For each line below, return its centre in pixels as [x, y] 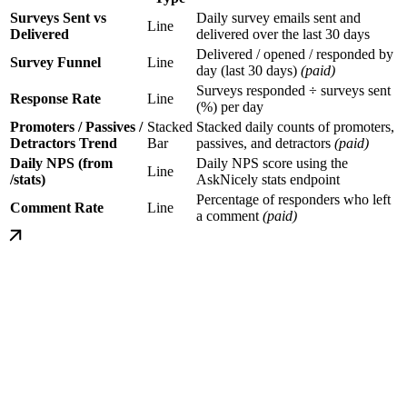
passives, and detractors [265, 143]
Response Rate [55, 98]
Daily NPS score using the [272, 163]
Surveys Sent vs [58, 17]
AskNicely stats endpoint [268, 179]
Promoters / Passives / [76, 126]
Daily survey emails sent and [278, 17]
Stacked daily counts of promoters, [295, 126]
